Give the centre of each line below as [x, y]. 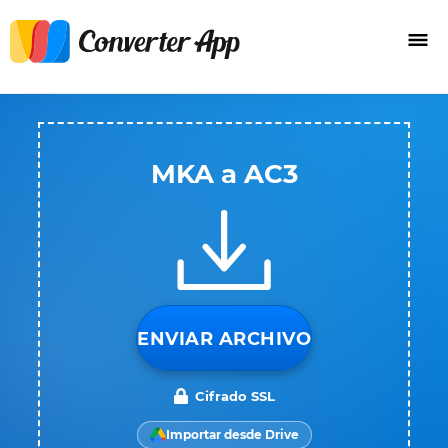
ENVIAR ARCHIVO [224, 339]
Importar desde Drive [232, 434]
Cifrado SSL [235, 396]
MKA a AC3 [224, 174]
